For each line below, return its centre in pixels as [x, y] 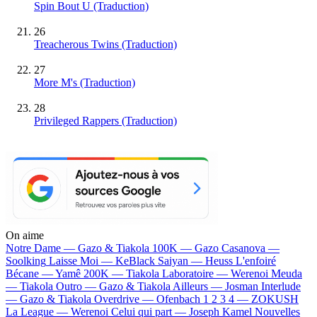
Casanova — [250, 248]
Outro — [77, 287]
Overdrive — [125, 299]
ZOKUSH [275, 299]
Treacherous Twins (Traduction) [105, 45]
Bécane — [30, 274]
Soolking [26, 261]
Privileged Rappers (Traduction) [105, 121]
